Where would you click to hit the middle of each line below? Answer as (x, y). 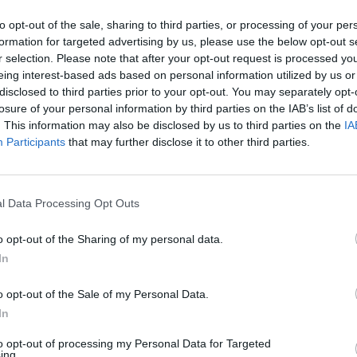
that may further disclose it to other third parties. (188, 141)
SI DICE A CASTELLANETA (111, 93)
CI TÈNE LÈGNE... (122, 122)
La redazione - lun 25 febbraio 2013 (135, 154)
